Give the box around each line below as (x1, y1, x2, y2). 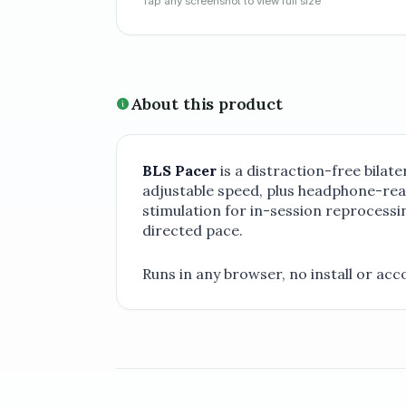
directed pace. (142, 221, 243, 239)
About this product (130, 93, 283, 114)
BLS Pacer (142, 161, 217, 179)
